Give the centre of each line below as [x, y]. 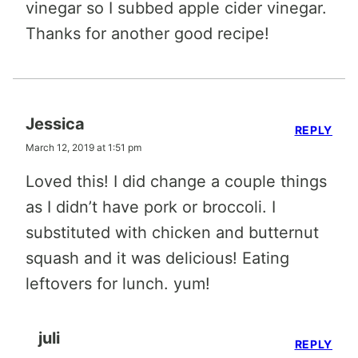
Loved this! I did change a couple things [176, 181]
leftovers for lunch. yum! [118, 283]
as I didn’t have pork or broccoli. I [151, 207]
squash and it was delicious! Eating [157, 258]
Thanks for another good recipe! [147, 33]
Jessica [55, 123]
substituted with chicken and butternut [172, 232]
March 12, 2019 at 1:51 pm [84, 147]
